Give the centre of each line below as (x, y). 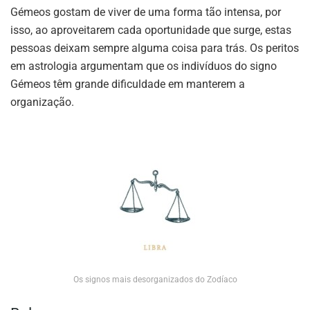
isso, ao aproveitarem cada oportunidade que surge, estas (151, 30)
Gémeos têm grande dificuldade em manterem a (128, 84)
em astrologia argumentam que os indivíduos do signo (144, 66)
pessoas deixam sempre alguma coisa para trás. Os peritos (155, 48)
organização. (42, 102)
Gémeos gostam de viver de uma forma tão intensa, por (146, 12)
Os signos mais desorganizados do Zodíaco (155, 280)
